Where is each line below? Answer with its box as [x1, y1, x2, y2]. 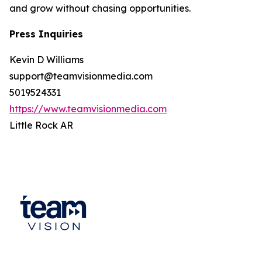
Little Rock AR [9, 119, 73, 132]
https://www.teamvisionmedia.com [9, 103, 167, 115]
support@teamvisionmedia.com [9, 70, 153, 82]
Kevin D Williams [9, 54, 84, 66]
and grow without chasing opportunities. [9, 2, 191, 15]
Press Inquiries [9, 28, 83, 40]
